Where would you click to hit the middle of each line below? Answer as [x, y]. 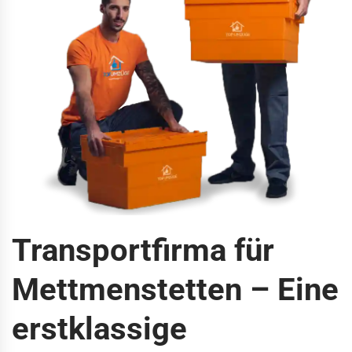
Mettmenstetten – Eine [175, 289]
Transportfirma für [143, 250]
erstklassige [99, 328]
